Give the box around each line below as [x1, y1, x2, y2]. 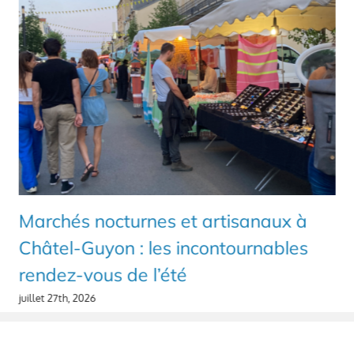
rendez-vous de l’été [18, 263, 187, 287]
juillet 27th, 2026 [18, 292, 96, 305]
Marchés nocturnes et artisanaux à [18, 209, 307, 233]
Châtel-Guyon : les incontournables [18, 236, 308, 260]
